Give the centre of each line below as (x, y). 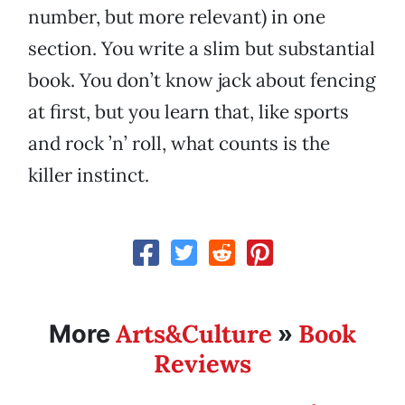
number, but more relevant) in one (177, 17)
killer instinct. (89, 175)
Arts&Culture (194, 334)
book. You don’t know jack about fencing (202, 80)
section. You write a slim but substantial (202, 49)
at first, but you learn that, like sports (188, 112)
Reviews (202, 364)
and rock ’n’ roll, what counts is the (179, 144)
